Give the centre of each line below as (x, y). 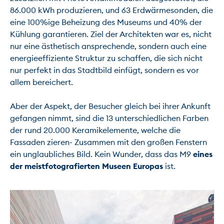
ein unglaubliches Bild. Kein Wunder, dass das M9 (101, 154)
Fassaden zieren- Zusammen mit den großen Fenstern (108, 142)
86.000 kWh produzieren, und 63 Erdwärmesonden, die (111, 10)
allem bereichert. (41, 82)
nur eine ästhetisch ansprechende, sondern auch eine (108, 46)
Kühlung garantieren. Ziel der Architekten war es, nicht (111, 34)
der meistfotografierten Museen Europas (86, 166)
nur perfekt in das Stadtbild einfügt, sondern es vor (104, 70)
